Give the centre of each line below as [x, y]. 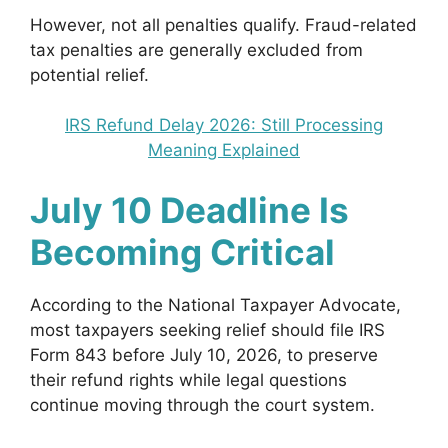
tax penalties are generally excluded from [196, 49]
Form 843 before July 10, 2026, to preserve [204, 354]
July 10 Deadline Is [189, 209]
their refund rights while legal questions [188, 379]
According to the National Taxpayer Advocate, [215, 304]
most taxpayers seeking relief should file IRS [207, 329]
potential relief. [89, 74]
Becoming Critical [182, 251]
